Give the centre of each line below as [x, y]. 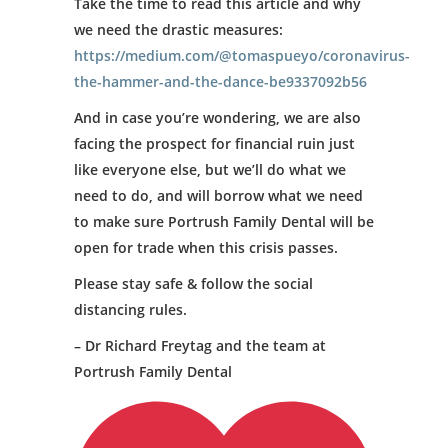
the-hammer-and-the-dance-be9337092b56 [220, 81]
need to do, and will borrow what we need [218, 195]
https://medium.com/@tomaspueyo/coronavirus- [242, 55]
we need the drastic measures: [178, 29]
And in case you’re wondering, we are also [217, 117]
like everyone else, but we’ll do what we [210, 169]
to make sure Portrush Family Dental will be [224, 221]
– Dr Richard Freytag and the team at [200, 345]
